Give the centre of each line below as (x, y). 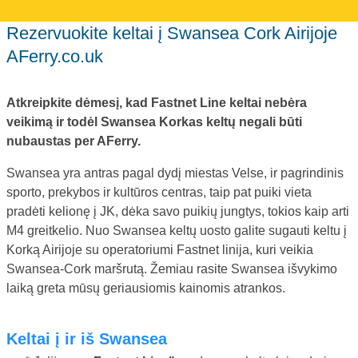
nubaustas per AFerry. (74, 141)
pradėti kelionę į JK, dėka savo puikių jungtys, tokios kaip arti (178, 211)
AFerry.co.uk (55, 56)
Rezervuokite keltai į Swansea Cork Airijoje (13, 33)
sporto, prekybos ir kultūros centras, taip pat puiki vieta (159, 192)
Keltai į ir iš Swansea (92, 338)
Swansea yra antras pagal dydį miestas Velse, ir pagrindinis (175, 173)
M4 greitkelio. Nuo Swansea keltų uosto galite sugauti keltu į (177, 230)
